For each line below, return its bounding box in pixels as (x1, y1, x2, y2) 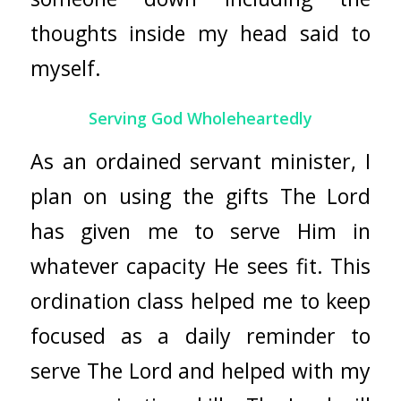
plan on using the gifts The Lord (30, 182, 371, 211)
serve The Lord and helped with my (30, 356, 371, 386)
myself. (30, 53, 101, 82)
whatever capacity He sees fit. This (30, 252, 371, 281)
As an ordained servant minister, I (30, 147, 371, 176)
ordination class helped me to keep (30, 286, 371, 316)
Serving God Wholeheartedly (88, 107, 312, 129)
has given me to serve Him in (30, 217, 371, 246)
